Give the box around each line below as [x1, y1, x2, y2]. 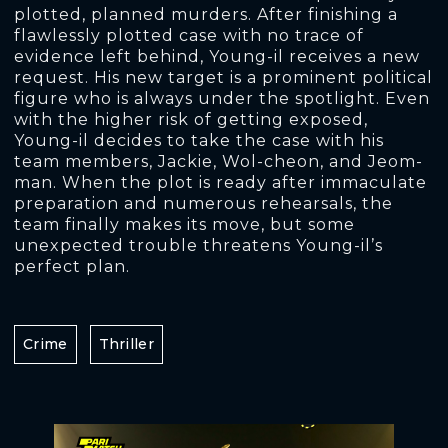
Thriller [98, 335, 154, 353]
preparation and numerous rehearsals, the [14, 194, 393, 213]
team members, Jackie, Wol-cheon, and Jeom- [14, 152, 423, 171]
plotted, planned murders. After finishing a [14, 5, 398, 24]
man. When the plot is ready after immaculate [14, 173, 427, 192]
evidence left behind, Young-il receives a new [14, 47, 420, 66]
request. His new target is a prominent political [14, 68, 433, 87]
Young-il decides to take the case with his [14, 131, 384, 150]
